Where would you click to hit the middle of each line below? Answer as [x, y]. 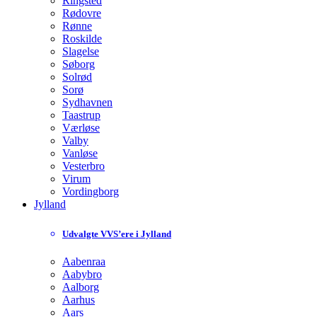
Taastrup [81, 115]
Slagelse [81, 52]
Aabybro [82, 274]
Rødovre [82, 13]
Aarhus [79, 299]
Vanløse [80, 154]
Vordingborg [91, 192]
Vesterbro [83, 166]
